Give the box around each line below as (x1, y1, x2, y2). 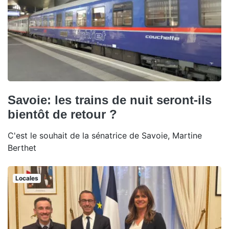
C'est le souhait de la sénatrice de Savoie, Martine (8, 130, 202, 141)
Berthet (8, 142, 36, 153)
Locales (15, 174, 38, 182)
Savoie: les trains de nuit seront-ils (8, 93, 212, 107)
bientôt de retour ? (8, 107, 117, 121)
